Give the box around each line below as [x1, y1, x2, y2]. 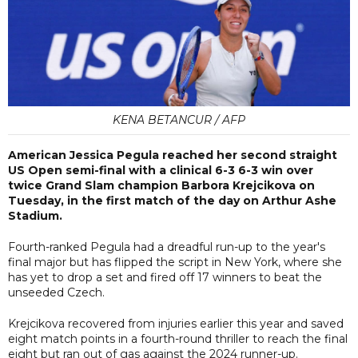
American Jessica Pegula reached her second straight [8, 147, 337, 162]
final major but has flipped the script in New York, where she [8, 254, 342, 269]
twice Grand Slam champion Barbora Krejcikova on [8, 177, 315, 193]
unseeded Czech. [8, 284, 105, 300]
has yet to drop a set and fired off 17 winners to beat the [8, 269, 322, 284]
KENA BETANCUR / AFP [113, 112, 245, 127]
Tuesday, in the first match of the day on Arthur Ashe [8, 193, 336, 208]
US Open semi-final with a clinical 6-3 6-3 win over [8, 162, 313, 177]
